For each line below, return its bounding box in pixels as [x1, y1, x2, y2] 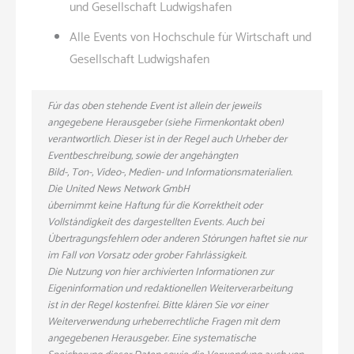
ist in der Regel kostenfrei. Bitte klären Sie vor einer [47, 296, 268, 314]
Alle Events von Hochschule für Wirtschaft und [70, 27, 311, 48]
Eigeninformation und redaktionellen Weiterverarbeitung [47, 280, 292, 297]
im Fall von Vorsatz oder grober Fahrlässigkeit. [47, 247, 247, 264]
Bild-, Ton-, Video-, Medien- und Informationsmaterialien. [47, 164, 292, 181]
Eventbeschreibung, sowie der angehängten [47, 147, 238, 164]
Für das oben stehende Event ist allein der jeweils [47, 97, 262, 115]
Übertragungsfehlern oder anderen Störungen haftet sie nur [47, 230, 307, 247]
